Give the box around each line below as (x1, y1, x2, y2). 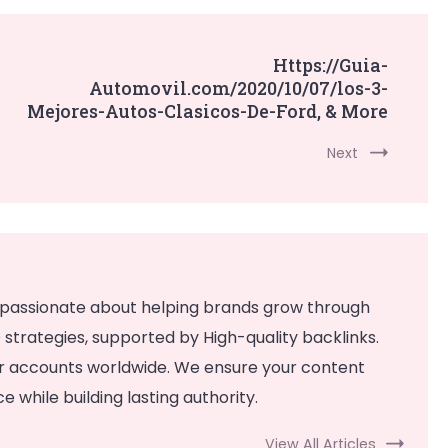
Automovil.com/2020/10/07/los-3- (89, 75, 388, 100)
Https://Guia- (273, 52, 388, 77)
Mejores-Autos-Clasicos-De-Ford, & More (27, 98, 388, 123)
